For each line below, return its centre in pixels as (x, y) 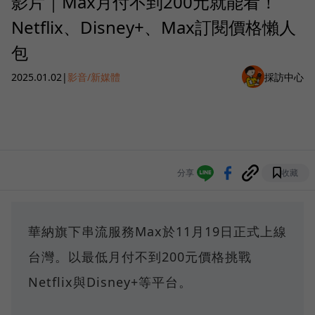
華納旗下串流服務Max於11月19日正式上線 (157, 232)
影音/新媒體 (94, 77)
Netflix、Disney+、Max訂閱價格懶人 (154, 27)
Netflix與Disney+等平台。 (110, 282)
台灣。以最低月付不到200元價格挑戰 (140, 257)
